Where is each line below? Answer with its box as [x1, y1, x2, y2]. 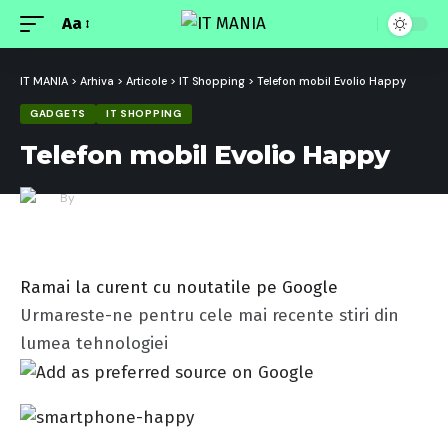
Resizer [61, 53, 119, 75]
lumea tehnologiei [20, 333, 168, 354]
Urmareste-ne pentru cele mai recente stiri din [20, 305, 399, 326]
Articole [126, 74, 167, 88]
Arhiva [80, 74, 114, 88]
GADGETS [30, 107, 86, 120]
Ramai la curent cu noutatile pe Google [20, 277, 338, 298]
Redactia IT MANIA [75, 190, 190, 206]
